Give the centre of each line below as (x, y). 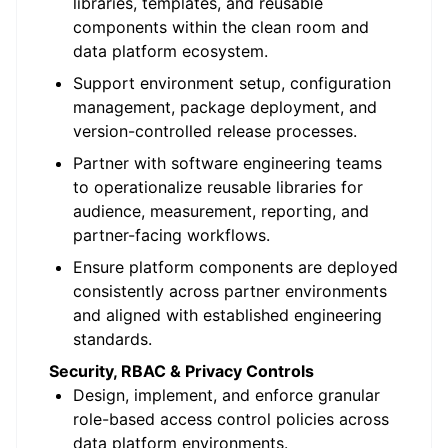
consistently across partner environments (230, 291)
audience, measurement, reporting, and (221, 211)
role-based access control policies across (231, 419)
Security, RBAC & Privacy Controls (181, 371)
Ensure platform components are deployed (235, 267)
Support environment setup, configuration (232, 83)
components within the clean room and (221, 27)
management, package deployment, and (225, 107)
